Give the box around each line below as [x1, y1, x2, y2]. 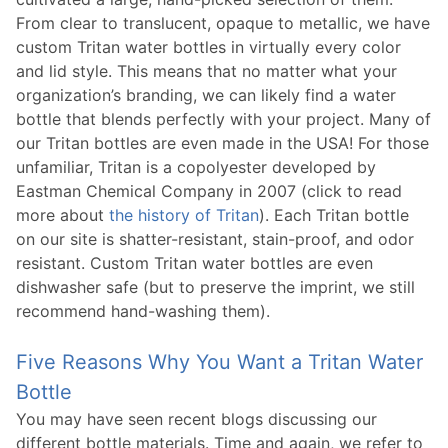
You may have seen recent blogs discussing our [16, 409, 377, 430]
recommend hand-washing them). [16, 301, 270, 322]
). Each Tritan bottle [259, 205, 409, 226]
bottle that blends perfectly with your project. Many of [16, 109, 431, 130]
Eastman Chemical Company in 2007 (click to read [16, 181, 402, 202]
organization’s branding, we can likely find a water [16, 85, 396, 106]
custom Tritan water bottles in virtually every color [16, 37, 401, 58]
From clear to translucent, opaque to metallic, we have [16, 13, 430, 34]
